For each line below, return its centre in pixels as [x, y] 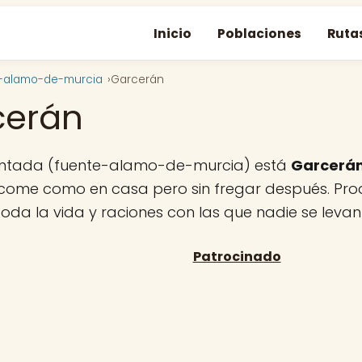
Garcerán [137, 80]
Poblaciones [259, 33]
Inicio [173, 33]
